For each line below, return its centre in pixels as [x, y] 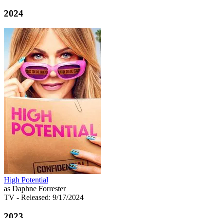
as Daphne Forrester [35, 189]
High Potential [26, 180]
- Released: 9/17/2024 [50, 198]
